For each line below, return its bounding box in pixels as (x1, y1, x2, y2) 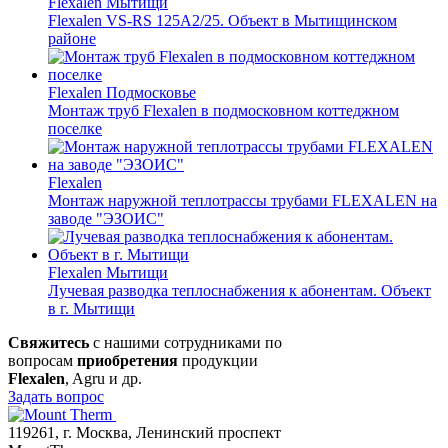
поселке (48, 119, 102, 137)
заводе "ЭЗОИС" (48, 209, 164, 227)
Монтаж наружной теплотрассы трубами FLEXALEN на (48, 191, 437, 209)
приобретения (77, 351, 178, 369)
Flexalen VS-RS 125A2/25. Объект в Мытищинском (48, 11, 397, 29)
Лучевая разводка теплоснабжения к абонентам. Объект (48, 281, 431, 299)
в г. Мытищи (48, 299, 135, 317)
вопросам (8, 351, 77, 369)
